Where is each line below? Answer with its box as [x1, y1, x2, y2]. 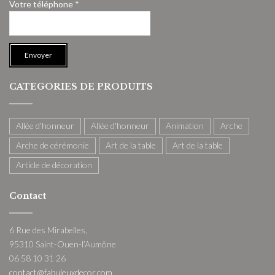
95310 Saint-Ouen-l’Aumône [9, 239, 116, 250]
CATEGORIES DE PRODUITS [9, 81, 153, 93]
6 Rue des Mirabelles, [9, 225, 87, 236]
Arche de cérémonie [16, 140, 89, 151]
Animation [166, 120, 204, 131]
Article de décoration [16, 160, 92, 171]
